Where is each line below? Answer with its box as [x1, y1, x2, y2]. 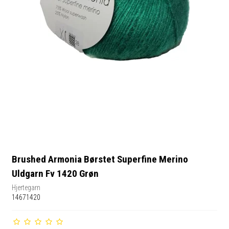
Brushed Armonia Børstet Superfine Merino [12, 153, 189, 166]
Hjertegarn [12, 183, 41, 192]
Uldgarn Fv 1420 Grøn [12, 168, 99, 180]
